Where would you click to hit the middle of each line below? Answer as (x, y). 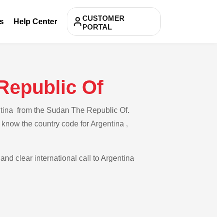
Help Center (35, 21)
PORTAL (97, 27)
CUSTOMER (103, 18)
